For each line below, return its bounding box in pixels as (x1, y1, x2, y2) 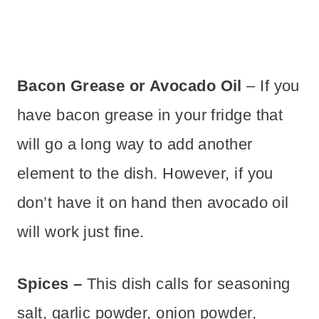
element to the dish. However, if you (17, 164, 273, 182)
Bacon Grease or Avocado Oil (17, 76, 242, 95)
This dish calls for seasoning (86, 274, 291, 293)
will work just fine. (17, 222, 145, 241)
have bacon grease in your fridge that (17, 105, 283, 124)
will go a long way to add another (17, 135, 253, 153)
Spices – (17, 274, 87, 293)
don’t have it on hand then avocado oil (17, 193, 289, 211)
